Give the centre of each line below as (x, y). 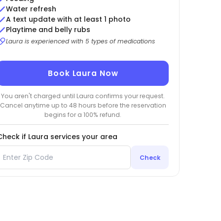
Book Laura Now (83, 74)
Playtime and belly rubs (48, 30)
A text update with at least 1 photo (68, 19)
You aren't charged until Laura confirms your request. (83, 96)
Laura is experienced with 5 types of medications (80, 41)
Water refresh (31, 9)
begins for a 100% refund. (83, 114)
